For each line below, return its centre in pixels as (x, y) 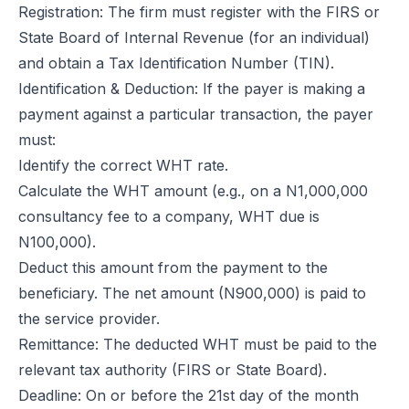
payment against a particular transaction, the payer (196, 114)
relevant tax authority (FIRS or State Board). (173, 370)
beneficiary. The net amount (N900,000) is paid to (192, 293)
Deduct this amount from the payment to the (173, 267)
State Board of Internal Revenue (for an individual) (194, 37)
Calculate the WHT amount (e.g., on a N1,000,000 (193, 191)
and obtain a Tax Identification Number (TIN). (176, 63)
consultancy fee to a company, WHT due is (169, 216)
